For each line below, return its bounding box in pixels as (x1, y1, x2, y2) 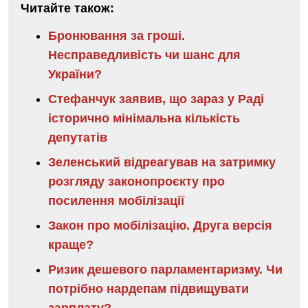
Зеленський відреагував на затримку (48, 155, 276, 169)
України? (48, 67, 102, 81)
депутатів (48, 130, 107, 144)
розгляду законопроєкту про (48, 174, 225, 188)
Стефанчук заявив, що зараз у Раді (48, 91, 264, 106)
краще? (48, 237, 93, 252)
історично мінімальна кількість (48, 111, 240, 125)
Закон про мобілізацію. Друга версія (48, 218, 272, 232)
